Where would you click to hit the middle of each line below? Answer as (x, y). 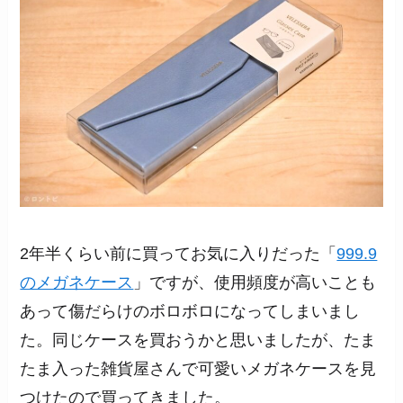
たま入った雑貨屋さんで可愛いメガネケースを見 (198, 368)
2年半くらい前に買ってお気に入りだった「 (179, 253)
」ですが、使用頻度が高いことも (255, 282)
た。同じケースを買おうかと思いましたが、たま (198, 340)
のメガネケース (77, 282)
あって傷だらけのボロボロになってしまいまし (190, 311)
